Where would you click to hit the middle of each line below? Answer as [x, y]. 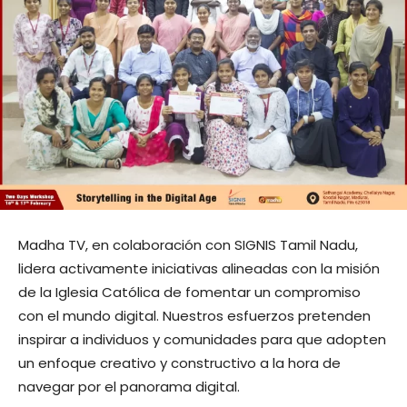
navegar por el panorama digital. [129, 387]
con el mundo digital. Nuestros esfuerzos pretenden [194, 316]
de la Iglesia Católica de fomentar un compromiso [189, 293]
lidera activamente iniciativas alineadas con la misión [199, 269]
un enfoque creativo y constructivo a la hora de [179, 363]
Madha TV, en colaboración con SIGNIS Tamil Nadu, [188, 245]
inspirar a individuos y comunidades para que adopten [202, 340]
